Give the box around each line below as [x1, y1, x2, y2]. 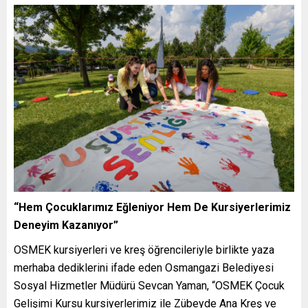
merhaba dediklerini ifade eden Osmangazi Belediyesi [14, 261, 274, 274]
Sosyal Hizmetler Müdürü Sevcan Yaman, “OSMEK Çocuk [14, 278, 285, 292]
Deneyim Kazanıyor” [14, 218, 118, 232]
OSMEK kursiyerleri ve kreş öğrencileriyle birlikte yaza [14, 243, 274, 256]
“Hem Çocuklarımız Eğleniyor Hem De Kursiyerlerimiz [14, 200, 291, 214]
